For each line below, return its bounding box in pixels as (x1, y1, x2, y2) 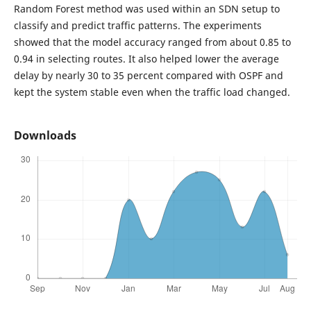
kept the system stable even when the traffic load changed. (13, 85, 290, 99)
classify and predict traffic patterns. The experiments (13, 19, 262, 33)
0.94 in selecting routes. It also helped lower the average (13, 52, 279, 66)
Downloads (13, 128, 76, 144)
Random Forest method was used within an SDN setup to (13, 2, 280, 16)
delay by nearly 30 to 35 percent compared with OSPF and (13, 69, 283, 83)
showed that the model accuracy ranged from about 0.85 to (13, 35, 291, 49)
